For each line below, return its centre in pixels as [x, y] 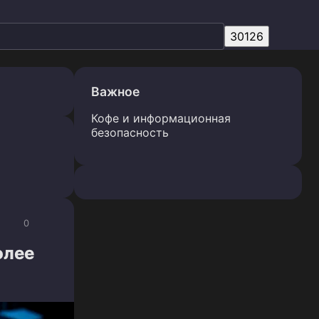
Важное [115, 91]
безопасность [130, 132]
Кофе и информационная [161, 118]
